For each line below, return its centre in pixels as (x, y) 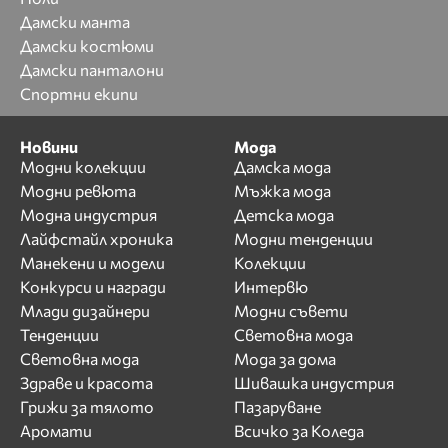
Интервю (271, 286)
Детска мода (284, 214)
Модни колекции (83, 166)
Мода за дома (285, 358)
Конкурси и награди (93, 286)
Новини (49, 146)
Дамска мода (282, 166)
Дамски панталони (92, 70)
